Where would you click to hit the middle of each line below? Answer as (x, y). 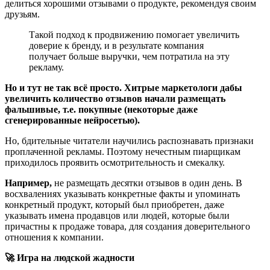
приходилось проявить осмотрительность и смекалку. (115, 163)
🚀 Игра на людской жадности (70, 258)
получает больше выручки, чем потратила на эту (129, 57)
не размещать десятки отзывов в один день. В (148, 183)
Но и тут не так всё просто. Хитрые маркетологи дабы (124, 88)
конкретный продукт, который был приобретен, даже (115, 205)
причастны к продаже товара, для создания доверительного (127, 227)
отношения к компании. (54, 237)
